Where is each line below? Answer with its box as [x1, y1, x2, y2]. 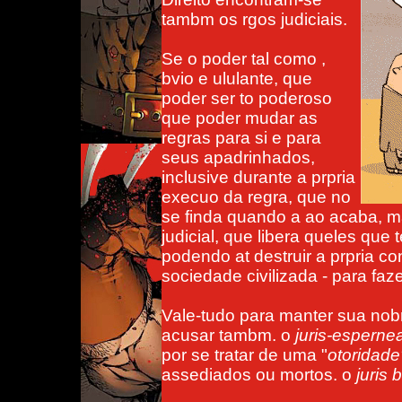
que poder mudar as [162, 109, 318, 127]
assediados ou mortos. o [162, 365, 356, 384]
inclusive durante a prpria [162, 168, 355, 187]
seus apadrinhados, [162, 148, 315, 167]
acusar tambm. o [162, 326, 295, 345]
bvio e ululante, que [162, 69, 312, 88]
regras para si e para [162, 128, 321, 147]
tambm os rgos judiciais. [162, 10, 347, 29]
